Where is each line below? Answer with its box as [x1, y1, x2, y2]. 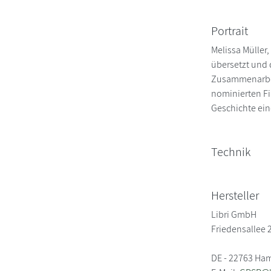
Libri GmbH [211, 207, 257, 221]
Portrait [211, 22, 249, 39]
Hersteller [211, 187, 260, 203]
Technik [211, 143, 251, 160]
